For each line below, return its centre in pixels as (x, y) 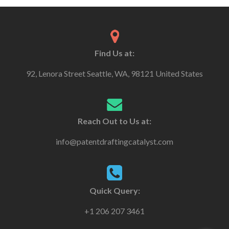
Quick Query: (114, 190)
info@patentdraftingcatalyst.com (114, 141)
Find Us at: (114, 53)
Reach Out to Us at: (114, 121)
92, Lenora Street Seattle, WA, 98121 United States (114, 73)
